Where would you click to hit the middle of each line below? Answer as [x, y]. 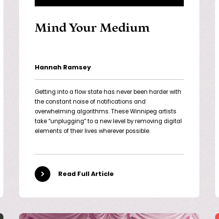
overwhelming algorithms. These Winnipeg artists [105, 112]
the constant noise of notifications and [90, 102]
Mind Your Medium [92, 28]
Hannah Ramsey [63, 68]
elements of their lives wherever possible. [92, 132]
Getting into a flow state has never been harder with [108, 93]
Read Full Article [86, 174]
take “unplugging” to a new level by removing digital [108, 122]
